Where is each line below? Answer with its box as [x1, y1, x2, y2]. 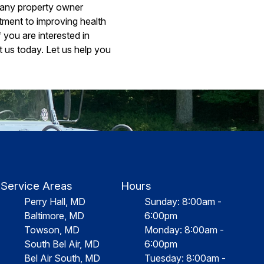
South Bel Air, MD [24, 238, 100, 250]
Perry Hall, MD [24, 196, 86, 207]
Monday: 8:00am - [144, 224, 224, 236]
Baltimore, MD [24, 210, 85, 222]
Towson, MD [24, 224, 80, 236]
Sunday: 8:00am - [144, 196, 222, 207]
